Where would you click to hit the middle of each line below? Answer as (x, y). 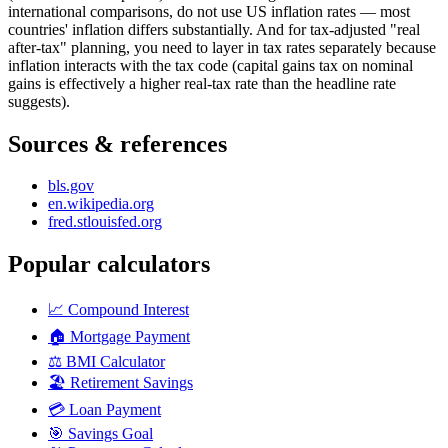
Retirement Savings (131, 383)
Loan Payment (115, 410)
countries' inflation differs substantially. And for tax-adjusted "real (214, 29)
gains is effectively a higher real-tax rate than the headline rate (202, 83)
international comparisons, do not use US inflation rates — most (209, 11)
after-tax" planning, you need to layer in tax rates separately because (222, 47)
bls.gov (71, 186)
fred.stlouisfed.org (105, 222)
